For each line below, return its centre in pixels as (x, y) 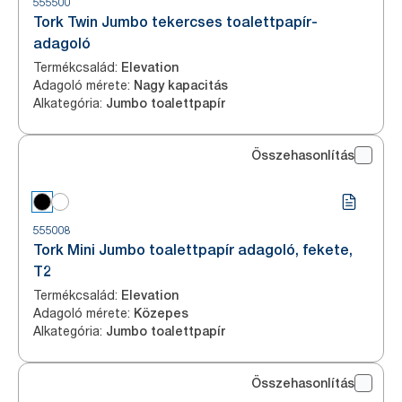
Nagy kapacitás (181, 85)
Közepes (161, 313)
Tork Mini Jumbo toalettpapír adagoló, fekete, (193, 250)
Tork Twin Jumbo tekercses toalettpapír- (175, 22)
